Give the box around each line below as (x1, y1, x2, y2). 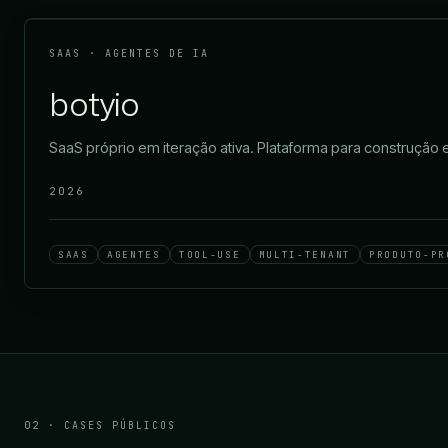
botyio (49, 81, 140, 127)
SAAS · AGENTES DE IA (49, 47, 209, 61)
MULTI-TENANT (258, 248, 352, 262)
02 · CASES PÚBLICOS (24, 419, 176, 433)
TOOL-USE (178, 248, 241, 262)
